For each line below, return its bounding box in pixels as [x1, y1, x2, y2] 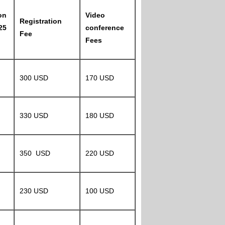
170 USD [85, 74, 114, 82]
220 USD [85, 149, 114, 157]
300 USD [20, 74, 48, 82]
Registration [20, 17, 62, 25]
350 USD [20, 149, 50, 157]
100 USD [85, 187, 114, 195]
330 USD [20, 111, 48, 120]
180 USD [85, 111, 114, 120]
